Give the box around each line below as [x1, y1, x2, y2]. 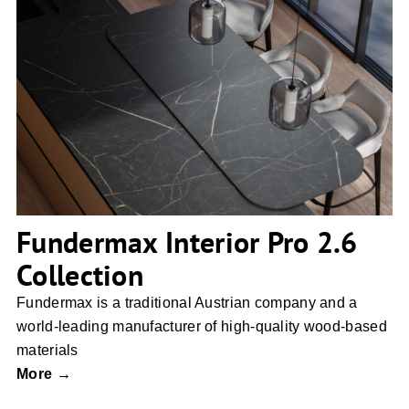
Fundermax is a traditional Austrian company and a [16, 294, 358, 310]
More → [16, 365, 71, 382]
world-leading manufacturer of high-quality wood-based [16, 318, 387, 334]
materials [16, 341, 79, 358]
